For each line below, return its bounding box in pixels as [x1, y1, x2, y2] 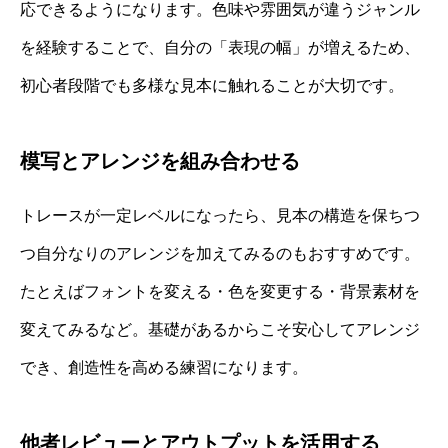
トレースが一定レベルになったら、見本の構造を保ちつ [20, 207, 420, 225]
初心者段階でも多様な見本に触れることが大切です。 [20, 77, 404, 95]
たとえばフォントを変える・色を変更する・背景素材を [20, 283, 420, 301]
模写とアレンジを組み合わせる [20, 150, 300, 173]
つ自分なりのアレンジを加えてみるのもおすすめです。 [20, 245, 420, 263]
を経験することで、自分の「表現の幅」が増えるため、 [20, 39, 420, 57]
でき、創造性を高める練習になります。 [20, 359, 308, 377]
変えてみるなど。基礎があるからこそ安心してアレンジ [20, 321, 420, 339]
